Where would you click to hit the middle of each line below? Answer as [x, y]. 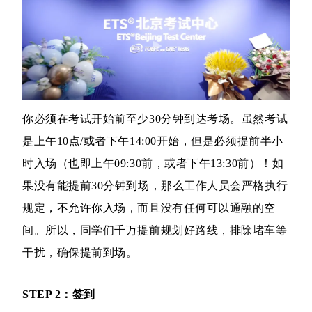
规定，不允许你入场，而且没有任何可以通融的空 [149, 208]
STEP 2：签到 [59, 295]
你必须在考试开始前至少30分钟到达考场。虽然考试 [155, 119]
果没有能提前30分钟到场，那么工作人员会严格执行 [155, 186]
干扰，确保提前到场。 [80, 253]
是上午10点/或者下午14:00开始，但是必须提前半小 [153, 141]
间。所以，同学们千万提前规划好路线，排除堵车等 [155, 231]
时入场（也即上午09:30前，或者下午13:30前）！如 [153, 164]
